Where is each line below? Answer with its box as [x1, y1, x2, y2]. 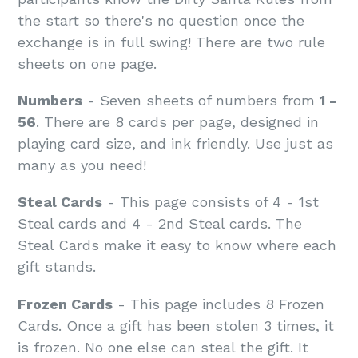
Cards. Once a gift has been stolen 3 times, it [18, 316, 334, 334]
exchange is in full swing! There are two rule [18, 33, 325, 50]
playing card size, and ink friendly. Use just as [18, 135, 333, 152]
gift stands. [18, 258, 96, 276]
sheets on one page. [18, 54, 161, 72]
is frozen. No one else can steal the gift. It [18, 338, 308, 356]
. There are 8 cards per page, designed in [36, 113, 319, 130]
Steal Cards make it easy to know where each [18, 237, 336, 254]
